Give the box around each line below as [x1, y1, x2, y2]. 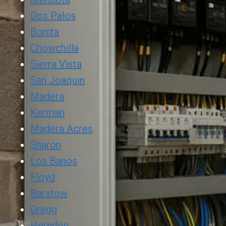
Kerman [30, 106, 65, 119]
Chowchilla [30, 41, 79, 54]
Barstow [30, 187, 68, 199]
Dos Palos [30, 9, 76, 22]
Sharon [30, 138, 61, 151]
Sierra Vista [30, 58, 82, 70]
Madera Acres [30, 122, 93, 135]
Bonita [30, 25, 59, 38]
